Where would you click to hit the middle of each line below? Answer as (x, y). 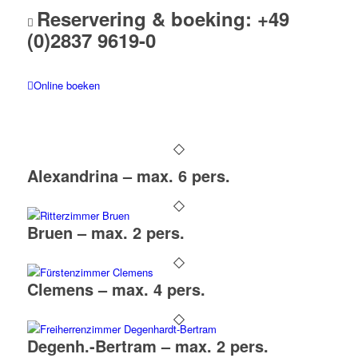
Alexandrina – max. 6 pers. (128, 176)
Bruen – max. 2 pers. (105, 233)
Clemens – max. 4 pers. (116, 289)
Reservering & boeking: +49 (163, 19)
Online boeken (66, 86)
